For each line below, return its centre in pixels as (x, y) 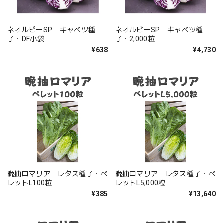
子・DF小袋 (26, 39)
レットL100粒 (30, 183)
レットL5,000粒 (140, 183)
